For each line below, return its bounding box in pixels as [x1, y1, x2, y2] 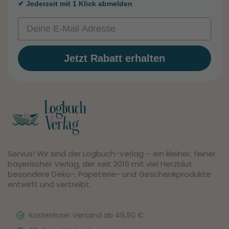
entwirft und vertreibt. [8, 178, 91, 190]
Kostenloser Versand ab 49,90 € [29, 210, 144, 220]
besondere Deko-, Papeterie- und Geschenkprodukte [8, 168, 211, 179]
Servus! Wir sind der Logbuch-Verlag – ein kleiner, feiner [8, 148, 216, 159]
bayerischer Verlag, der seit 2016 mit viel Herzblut [8, 158, 192, 169]
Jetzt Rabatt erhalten [64, 53, 165, 64]
